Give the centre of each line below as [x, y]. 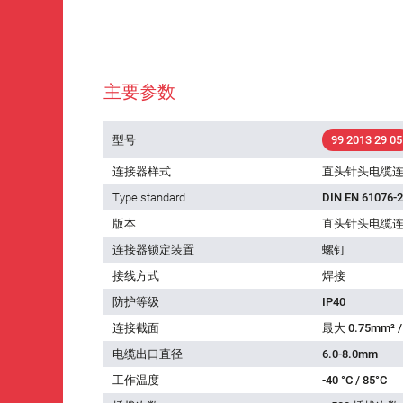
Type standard [149, 197]
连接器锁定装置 [153, 249]
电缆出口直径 [148, 354]
